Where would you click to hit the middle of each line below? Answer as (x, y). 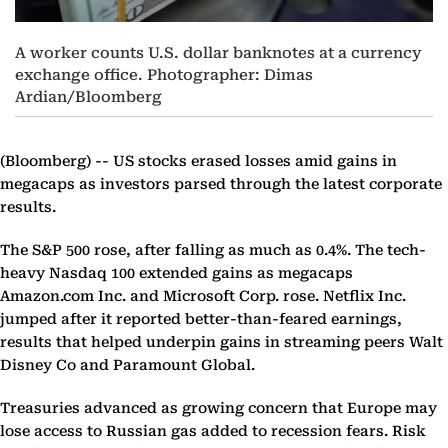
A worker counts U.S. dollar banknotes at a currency (218, 53)
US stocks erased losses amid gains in (253, 162)
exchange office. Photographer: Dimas (164, 75)
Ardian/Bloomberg (88, 97)
